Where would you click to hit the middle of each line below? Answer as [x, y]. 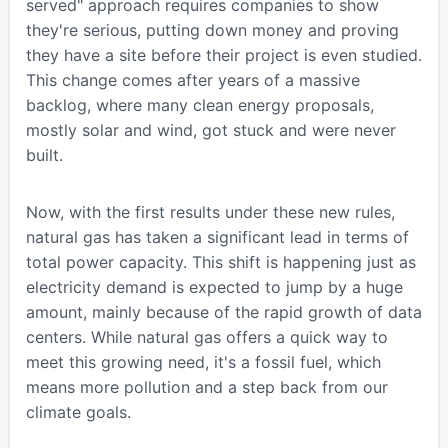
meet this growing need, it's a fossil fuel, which [203, 361]
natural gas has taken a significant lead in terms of [217, 236]
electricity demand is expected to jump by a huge [214, 286]
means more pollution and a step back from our [206, 386]
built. [44, 154]
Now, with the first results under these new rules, [210, 211]
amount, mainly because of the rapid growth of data [223, 311]
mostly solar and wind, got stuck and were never [210, 129]
